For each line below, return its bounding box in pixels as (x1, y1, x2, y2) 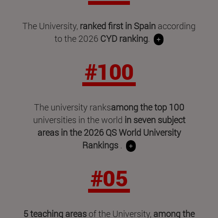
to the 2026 (54, 32, 100, 44)
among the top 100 (110, 101, 184, 113)
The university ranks (34, 101, 111, 113)
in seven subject (122, 113, 185, 126)
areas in (37, 126, 68, 138)
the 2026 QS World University (69, 126, 181, 138)
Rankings (82, 139, 120, 151)
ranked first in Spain (80, 19, 156, 32)
